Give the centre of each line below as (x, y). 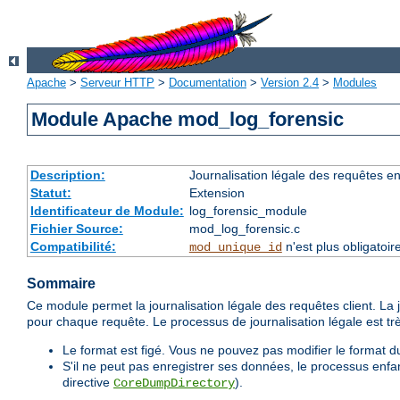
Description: (67, 175)
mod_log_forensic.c (244, 229)
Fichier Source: (76, 229)
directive (88, 383)
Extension (217, 193)
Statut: (50, 193)
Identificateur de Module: (107, 211)
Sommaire (61, 284)
